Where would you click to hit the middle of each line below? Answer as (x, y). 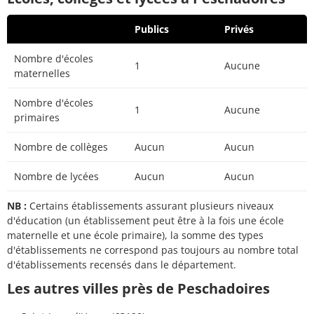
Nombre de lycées (56, 177)
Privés (239, 29)
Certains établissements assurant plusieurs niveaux (150, 206)
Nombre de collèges (61, 147)
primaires (37, 118)
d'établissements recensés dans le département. (122, 265)
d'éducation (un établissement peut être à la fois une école (145, 221)
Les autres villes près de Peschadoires (138, 289)
